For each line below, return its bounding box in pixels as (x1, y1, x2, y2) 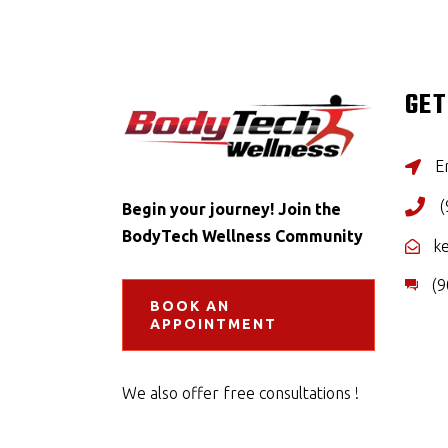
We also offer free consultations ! (122, 383, 359, 402)
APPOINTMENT (150, 315, 277, 332)
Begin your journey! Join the (122, 199, 341, 218)
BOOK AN (150, 297, 230, 314)
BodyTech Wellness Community (122, 226, 363, 245)
